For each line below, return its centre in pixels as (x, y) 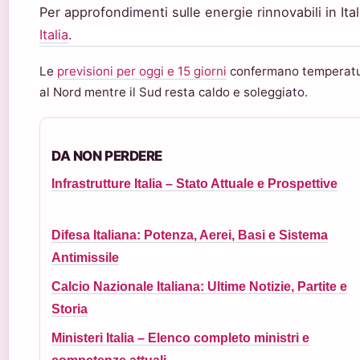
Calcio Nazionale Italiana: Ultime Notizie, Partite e (199, 286)
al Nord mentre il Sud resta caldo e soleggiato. (174, 92)
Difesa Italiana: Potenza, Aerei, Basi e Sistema (190, 235)
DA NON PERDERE (107, 155)
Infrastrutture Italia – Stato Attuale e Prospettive (194, 183)
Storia (70, 309)
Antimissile (85, 257)
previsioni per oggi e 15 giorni (142, 71)
